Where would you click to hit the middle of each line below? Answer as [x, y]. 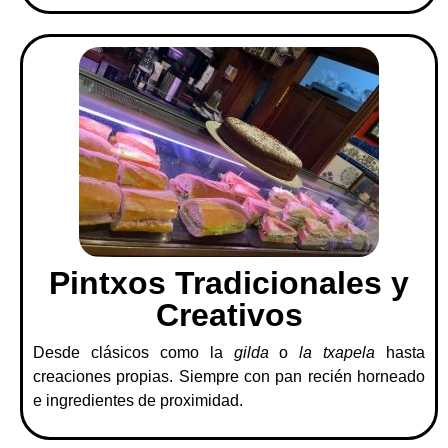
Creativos [229, 314]
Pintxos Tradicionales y [229, 282]
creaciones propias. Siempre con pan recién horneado [229, 376]
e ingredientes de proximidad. [138, 400]
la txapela [337, 352]
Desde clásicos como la [133, 352]
